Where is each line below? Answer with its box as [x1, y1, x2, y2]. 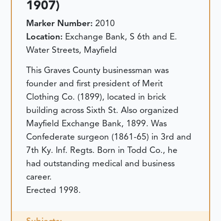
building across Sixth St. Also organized [26, 105, 179, 115]
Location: [26, 31, 66, 42]
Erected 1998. [26, 184, 81, 195]
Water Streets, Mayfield [26, 44, 117, 55]
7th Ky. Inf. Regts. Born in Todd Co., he [26, 145, 178, 155]
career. [26, 171, 52, 182]
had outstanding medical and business [26, 158, 175, 169]
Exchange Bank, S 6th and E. [65, 31, 178, 42]
